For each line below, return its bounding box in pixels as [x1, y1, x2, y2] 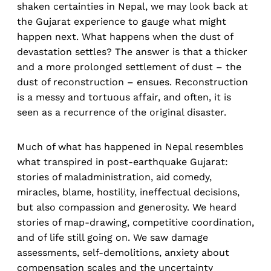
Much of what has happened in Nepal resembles [17, 141, 243, 153]
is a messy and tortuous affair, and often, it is [17, 91, 231, 103]
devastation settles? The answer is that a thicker [17, 46, 247, 58]
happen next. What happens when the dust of [17, 31, 233, 43]
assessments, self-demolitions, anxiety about [17, 247, 229, 259]
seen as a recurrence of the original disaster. [17, 106, 226, 119]
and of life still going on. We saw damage [17, 232, 208, 244]
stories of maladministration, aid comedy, [17, 171, 212, 183]
